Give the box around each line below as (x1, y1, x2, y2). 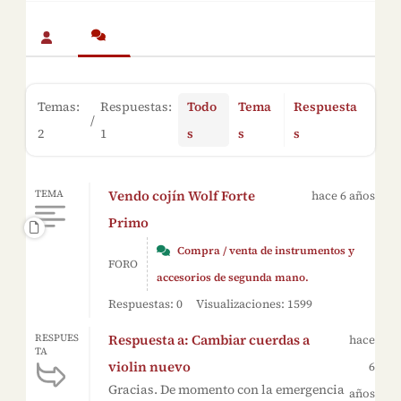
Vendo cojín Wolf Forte (107, 186, 255, 205)
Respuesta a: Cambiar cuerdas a (107, 330, 310, 349)
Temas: (37, 98, 80, 115)
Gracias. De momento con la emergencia (107, 380, 345, 398)
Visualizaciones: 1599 (195, 296, 312, 311)
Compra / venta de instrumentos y (176, 243, 354, 258)
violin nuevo (107, 357, 191, 376)
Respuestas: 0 (107, 296, 183, 311)
